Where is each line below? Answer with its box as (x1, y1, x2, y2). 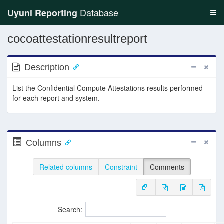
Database (77, 6, 118, 19)
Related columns (39, 162, 92, 172)
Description (24, 62, 69, 72)
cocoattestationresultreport (7, 32, 147, 45)
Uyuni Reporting (7, 6, 77, 19)
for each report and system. (12, 93, 100, 103)
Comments (150, 162, 184, 172)
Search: (57, 204, 82, 214)
